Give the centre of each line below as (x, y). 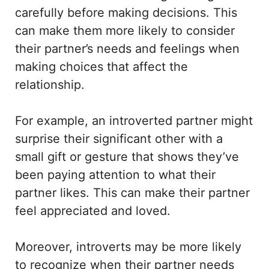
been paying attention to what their (115, 175)
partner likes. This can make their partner (132, 193)
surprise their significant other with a (119, 139)
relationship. (52, 85)
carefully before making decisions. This (126, 13)
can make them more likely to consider (125, 31)
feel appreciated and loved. (93, 211)
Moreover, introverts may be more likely (128, 247)
